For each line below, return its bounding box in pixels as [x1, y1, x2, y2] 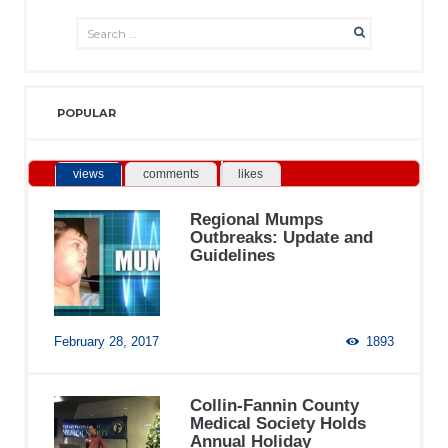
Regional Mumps [190, 209, 324, 230]
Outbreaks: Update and [190, 227, 374, 248]
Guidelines [190, 245, 276, 266]
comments [143, 166, 200, 181]
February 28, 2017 [54, 334, 160, 350]
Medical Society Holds [190, 412, 367, 433]
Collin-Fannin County [190, 394, 360, 415]
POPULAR [57, 105, 117, 120]
